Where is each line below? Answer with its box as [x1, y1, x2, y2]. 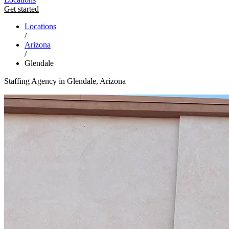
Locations [25, 22, 56, 31]
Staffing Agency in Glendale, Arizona [4, 77, 126, 85]
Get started [4, 5, 39, 13]
